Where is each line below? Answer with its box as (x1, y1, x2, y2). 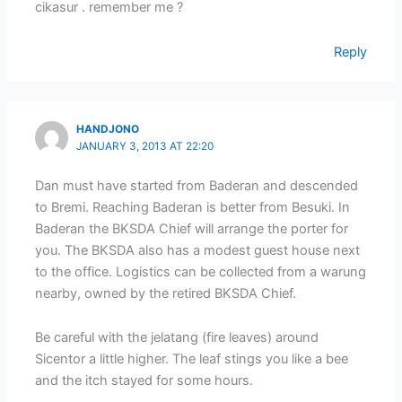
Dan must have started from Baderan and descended (35, 177, 359, 194)
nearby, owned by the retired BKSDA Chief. (35, 284, 297, 301)
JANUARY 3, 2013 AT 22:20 (76, 140, 214, 153)
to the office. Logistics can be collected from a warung (35, 263, 367, 280)
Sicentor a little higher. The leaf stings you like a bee (35, 351, 349, 368)
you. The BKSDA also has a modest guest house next (35, 241, 361, 258)
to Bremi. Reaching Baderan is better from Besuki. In (35, 198, 351, 215)
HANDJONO (76, 123, 140, 136)
